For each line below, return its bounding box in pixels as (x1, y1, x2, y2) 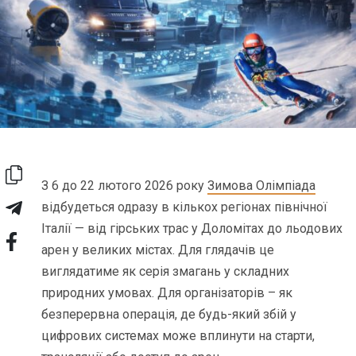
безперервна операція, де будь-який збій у (41, 306, 297, 322)
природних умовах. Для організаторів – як (41, 284, 293, 300)
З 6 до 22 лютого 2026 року (41, 177, 208, 193)
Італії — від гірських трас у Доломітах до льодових (41, 220, 343, 236)
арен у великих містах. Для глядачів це (41, 242, 275, 257)
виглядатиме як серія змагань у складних (41, 263, 290, 279)
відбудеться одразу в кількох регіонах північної (41, 199, 328, 215)
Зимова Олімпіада (207, 177, 316, 193)
